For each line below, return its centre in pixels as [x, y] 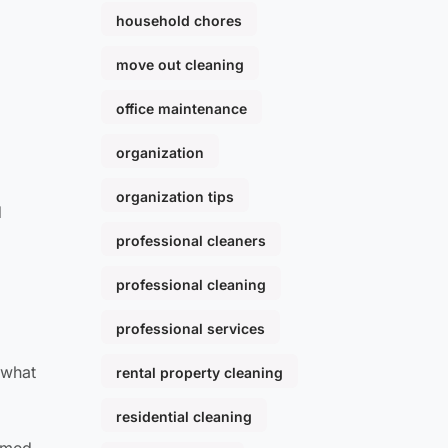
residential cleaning [184, 417]
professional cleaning [191, 285]
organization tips [175, 197]
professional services [190, 329]
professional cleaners [191, 241]
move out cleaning [180, 65]
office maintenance [181, 109]
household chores [179, 21]
